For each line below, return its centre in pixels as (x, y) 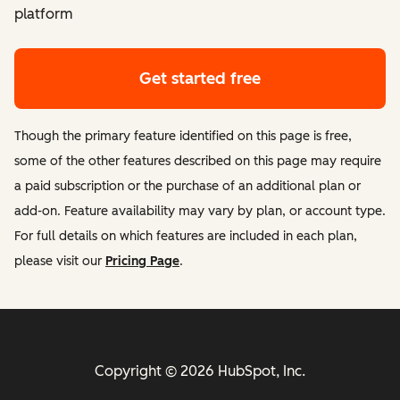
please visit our (60, 261)
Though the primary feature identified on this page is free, (183, 136)
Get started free (200, 78)
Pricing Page (142, 261)
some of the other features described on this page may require (198, 161)
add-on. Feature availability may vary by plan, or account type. (200, 211)
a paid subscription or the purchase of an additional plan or (187, 186)
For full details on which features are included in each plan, (186, 236)
